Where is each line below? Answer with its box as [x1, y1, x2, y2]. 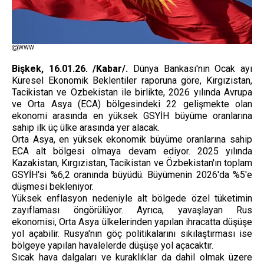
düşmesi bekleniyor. [12, 180, 94, 192]
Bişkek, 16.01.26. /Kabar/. [12, 62, 128, 74]
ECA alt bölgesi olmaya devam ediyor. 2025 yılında [12, 145, 252, 157]
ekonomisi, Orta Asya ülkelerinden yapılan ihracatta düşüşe [12, 216, 252, 227]
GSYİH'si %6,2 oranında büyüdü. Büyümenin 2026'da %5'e [12, 169, 252, 180]
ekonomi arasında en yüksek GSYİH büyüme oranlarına [12, 110, 252, 121]
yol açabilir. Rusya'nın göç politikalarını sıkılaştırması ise [12, 227, 252, 239]
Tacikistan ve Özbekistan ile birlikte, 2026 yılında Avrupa [12, 86, 252, 98]
